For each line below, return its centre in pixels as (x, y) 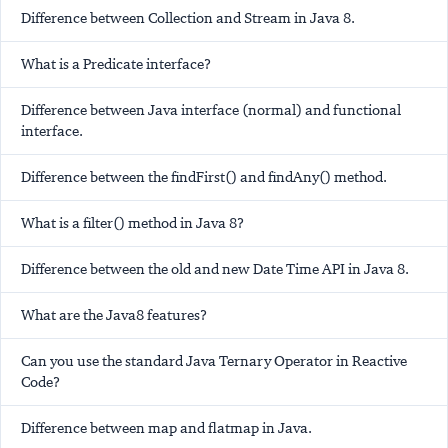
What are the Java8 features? (114, 315)
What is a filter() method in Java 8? (132, 223)
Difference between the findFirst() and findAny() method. (204, 177)
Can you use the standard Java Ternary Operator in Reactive (214, 361)
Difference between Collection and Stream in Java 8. (188, 18)
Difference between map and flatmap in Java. (166, 428)
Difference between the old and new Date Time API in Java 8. (215, 269)
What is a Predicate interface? (116, 64)
